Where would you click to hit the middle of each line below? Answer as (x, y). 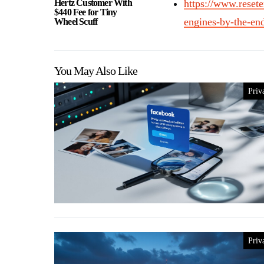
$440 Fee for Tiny (86, 12)
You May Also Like (96, 70)
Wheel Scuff (76, 21)
